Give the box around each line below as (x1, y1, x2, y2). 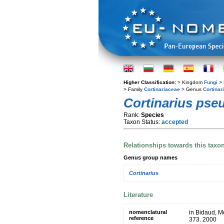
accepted (161, 118, 188, 125)
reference (129, 214, 153, 221)
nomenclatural (129, 208, 167, 215)
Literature (123, 190, 153, 198)
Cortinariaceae (144, 86, 180, 92)
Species (141, 111, 164, 118)
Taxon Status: (123, 118, 161, 125)
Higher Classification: (123, 79, 177, 85)
